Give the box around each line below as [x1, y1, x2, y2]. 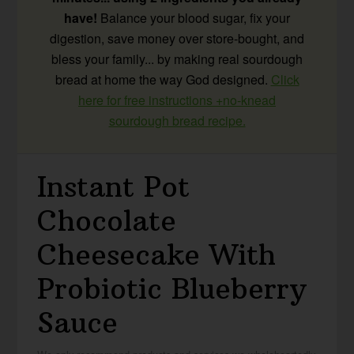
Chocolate [37, 203, 177, 239]
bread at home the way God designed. [55, 70, 271, 89]
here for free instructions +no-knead [78, 91, 276, 110]
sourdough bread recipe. [108, 111, 246, 130]
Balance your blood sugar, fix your [97, 9, 290, 28]
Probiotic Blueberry [37, 271, 307, 307]
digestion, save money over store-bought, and [50, 29, 304, 48]
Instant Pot [37, 169, 190, 205]
